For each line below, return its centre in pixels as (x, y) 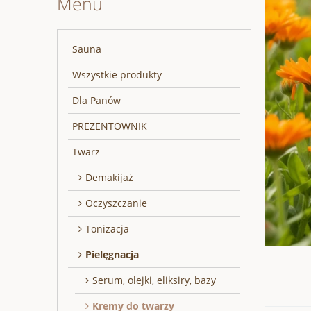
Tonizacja (107, 229)
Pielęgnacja (112, 255)
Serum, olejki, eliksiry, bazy (154, 280)
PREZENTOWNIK (110, 126)
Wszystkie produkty (117, 75)
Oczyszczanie (116, 203)
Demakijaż (109, 178)
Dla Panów (96, 101)
